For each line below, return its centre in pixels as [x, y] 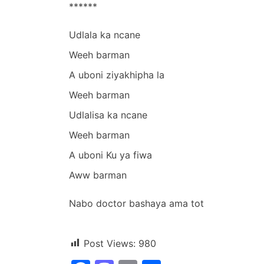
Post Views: [110, 243]
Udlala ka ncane [105, 34]
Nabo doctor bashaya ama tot [136, 203]
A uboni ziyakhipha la [117, 75]
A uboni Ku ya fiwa [110, 155]
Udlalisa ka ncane [108, 115]
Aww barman [98, 175]
